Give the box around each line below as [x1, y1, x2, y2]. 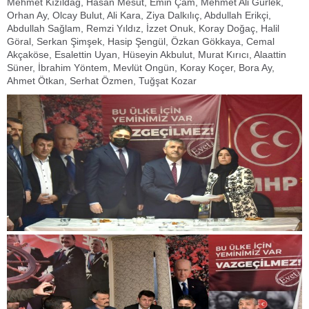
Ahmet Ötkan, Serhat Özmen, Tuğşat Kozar [7, 75, 197, 86]
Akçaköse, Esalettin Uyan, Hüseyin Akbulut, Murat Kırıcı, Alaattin [7, 49, 286, 60]
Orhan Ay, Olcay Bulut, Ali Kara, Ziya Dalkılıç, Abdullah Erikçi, [7, 10, 271, 21]
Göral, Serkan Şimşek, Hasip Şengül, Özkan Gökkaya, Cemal [7, 36, 275, 47]
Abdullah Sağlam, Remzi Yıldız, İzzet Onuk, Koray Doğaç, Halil [7, 23, 279, 34]
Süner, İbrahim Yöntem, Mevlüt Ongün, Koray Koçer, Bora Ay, [7, 62, 275, 73]
